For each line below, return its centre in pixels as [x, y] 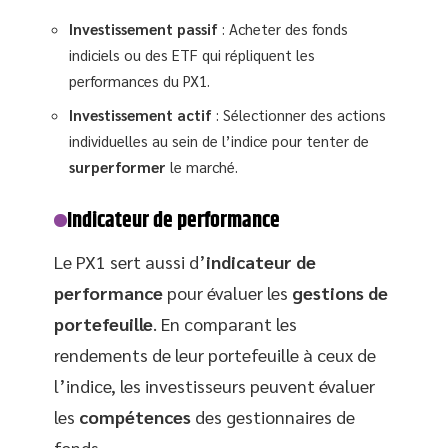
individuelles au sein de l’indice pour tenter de [219, 140]
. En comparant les [225, 323]
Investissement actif [140, 114]
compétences [135, 416]
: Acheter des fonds [283, 29]
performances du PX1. [139, 81]
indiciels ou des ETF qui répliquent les [192, 55]
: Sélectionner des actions [299, 114]
